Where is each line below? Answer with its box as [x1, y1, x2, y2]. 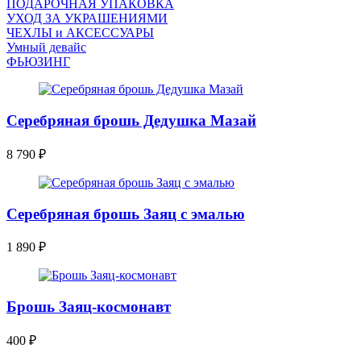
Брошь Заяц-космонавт [6, 298, 171, 315]
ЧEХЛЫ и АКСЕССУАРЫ [6, 26, 154, 40]
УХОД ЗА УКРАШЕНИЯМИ [6, 11, 168, 26]
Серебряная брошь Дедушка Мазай [6, 112, 256, 130]
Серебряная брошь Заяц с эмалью [6, 205, 245, 222]
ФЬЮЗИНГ [6, 55, 70, 69]
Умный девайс [6, 40, 86, 55]
